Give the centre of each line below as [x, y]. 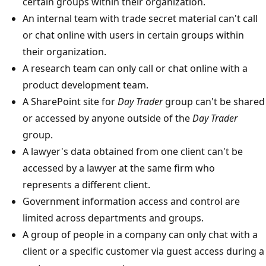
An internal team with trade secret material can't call [140, 18]
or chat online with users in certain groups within [133, 35]
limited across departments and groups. [113, 218]
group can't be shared [214, 101]
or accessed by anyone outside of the [107, 118]
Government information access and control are [131, 201]
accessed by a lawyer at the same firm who [119, 168]
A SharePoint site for [70, 101]
